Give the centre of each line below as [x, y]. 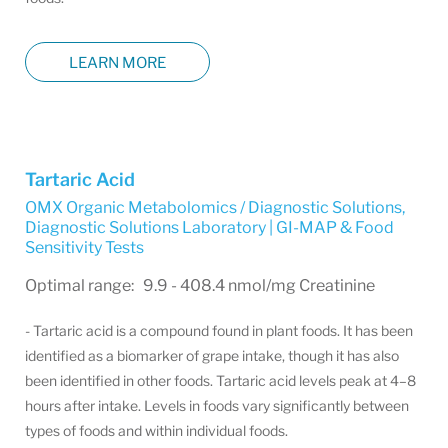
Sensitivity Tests [84, 247]
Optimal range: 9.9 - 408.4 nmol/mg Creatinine [200, 285]
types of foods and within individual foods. [156, 430]
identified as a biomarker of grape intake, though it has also [212, 355]
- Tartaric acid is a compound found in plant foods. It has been [219, 330]
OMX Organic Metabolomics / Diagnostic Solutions [213, 207]
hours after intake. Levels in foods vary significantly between [217, 405]
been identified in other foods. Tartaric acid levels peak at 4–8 [220, 380]
